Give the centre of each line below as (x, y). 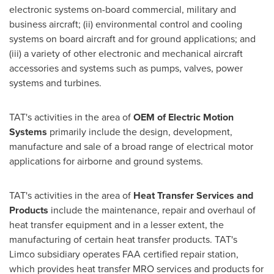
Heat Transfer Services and (193, 195)
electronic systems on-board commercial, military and (123, 9)
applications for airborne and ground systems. (106, 161)
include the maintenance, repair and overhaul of (152, 210)
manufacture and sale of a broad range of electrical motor (131, 146)
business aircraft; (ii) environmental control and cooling (126, 24)
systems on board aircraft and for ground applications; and (132, 39)
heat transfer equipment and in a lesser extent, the (117, 225)
